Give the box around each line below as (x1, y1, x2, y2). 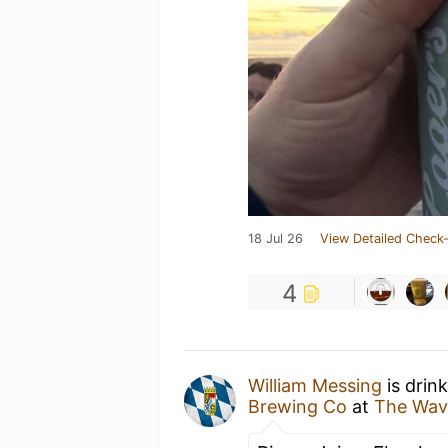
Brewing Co (248, 396, 347, 417)
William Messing (248, 375, 382, 396)
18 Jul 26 (248, 231, 303, 246)
